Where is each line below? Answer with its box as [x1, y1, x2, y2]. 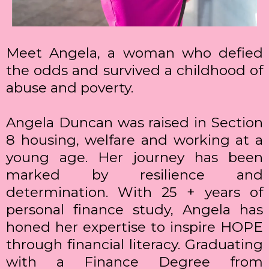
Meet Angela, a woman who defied [6, 44, 263, 62]
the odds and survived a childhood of [6, 62, 263, 79]
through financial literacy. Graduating [6, 236, 263, 253]
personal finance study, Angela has [6, 201, 263, 219]
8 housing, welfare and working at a [6, 131, 263, 149]
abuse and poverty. [6, 79, 133, 97]
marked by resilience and [6, 166, 263, 184]
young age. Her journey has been [6, 149, 263, 166]
